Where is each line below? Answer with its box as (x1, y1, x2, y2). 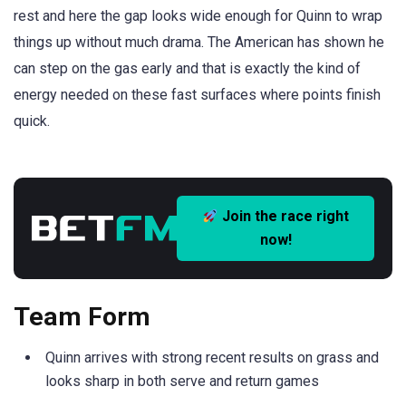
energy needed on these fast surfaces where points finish (14, 86, 381, 103)
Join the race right (218, 208, 350, 226)
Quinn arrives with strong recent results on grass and (45, 349, 379, 367)
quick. (14, 112, 50, 130)
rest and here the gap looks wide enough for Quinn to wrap (14, 7, 382, 24)
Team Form (14, 302, 150, 333)
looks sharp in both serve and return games (45, 372, 319, 391)
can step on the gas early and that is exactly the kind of (14, 60, 361, 77)
